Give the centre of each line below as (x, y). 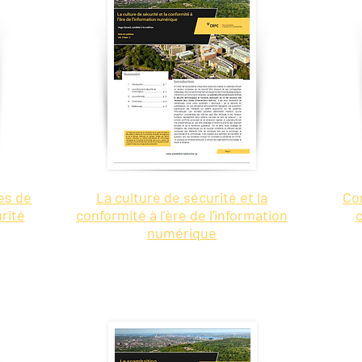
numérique (182, 233)
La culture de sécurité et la (182, 197)
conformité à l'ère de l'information (182, 215)
